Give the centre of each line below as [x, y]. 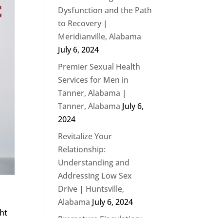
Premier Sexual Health [99, 67]
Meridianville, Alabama [100, 36]
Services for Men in [93, 80]
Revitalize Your [85, 136]
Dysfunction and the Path [105, 10]
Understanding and [94, 163]
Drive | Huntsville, [91, 189]
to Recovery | [83, 23]
